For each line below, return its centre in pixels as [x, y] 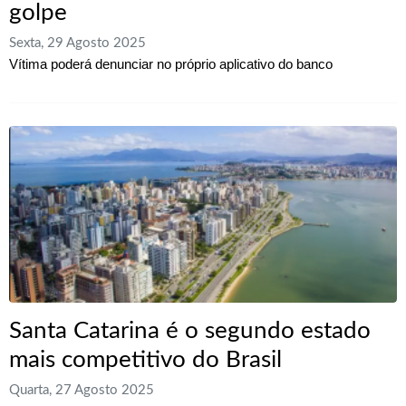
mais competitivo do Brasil [145, 359]
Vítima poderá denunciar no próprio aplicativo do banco [171, 63]
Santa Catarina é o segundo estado [190, 330]
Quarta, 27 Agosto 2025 [82, 391]
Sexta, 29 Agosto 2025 [77, 43]
